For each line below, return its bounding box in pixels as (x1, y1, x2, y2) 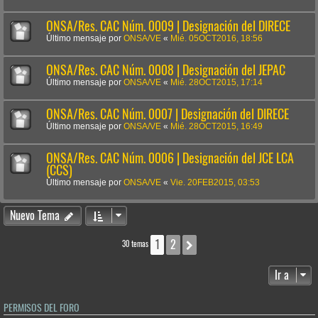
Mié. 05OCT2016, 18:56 (170, 33, 263, 43)
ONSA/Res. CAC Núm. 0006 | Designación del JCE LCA (46, 148, 294, 167)
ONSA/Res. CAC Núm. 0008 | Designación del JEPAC (46, 60, 285, 79)
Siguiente (199, 237, 239, 253)
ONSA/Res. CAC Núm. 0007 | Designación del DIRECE (46, 104, 289, 123)
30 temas (122, 238, 151, 249)
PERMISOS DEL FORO (4, 300, 79, 314)
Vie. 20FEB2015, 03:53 (170, 177, 260, 187)
